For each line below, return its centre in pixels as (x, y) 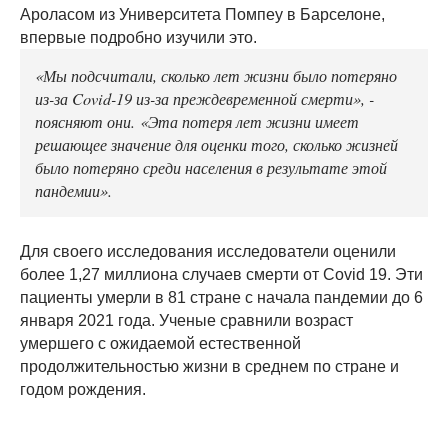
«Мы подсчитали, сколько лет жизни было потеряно (216, 75)
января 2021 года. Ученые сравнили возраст (186, 321)
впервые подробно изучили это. (140, 38)
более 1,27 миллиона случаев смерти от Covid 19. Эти (221, 275)
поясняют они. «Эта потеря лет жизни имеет (197, 121)
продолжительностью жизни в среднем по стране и (209, 367)
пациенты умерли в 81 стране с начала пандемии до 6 (221, 298)
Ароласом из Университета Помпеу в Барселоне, (202, 15)
